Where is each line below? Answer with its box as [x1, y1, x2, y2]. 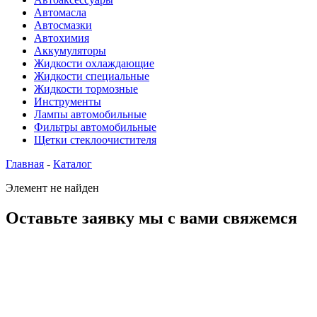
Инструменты [34, 95, 101, 108]
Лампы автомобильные [34, 108, 146, 120]
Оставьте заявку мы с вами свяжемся [6, 208, 297, 227]
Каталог [53, 157, 92, 170]
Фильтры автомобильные [34, 120, 156, 133]
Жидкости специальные [34, 69, 149, 82]
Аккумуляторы [34, 44, 106, 57]
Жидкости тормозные [34, 82, 138, 95]
